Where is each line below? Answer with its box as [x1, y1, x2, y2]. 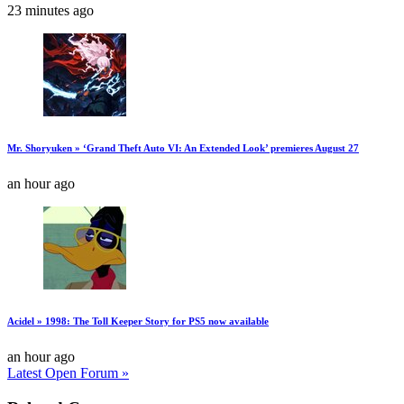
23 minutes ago [7, 3, 94, 19]
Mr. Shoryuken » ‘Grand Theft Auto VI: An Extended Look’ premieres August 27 [7, 142, 359, 154]
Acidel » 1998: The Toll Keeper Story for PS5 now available [7, 316, 269, 327]
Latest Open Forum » [7, 365, 129, 381]
